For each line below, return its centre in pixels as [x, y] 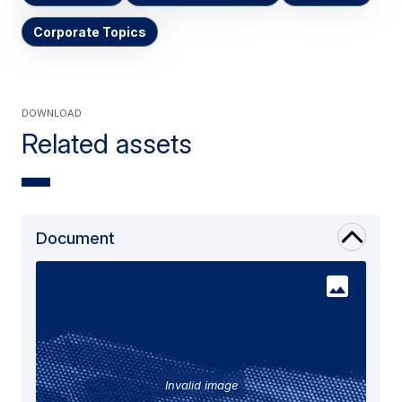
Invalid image [201, 385]
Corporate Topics [90, 31]
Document [75, 238]
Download [52, 111]
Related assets [107, 143]
